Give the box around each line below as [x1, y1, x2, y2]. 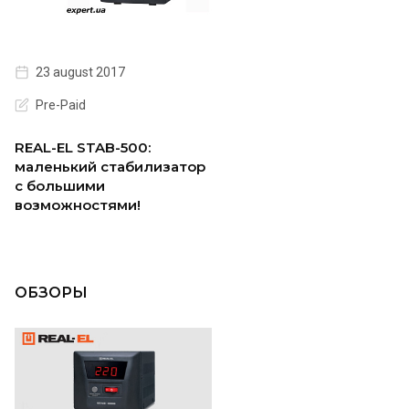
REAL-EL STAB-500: [15, 138, 151, 156]
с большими [15, 176, 105, 194]
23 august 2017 [36, 64, 125, 79]
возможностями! [15, 195, 141, 214]
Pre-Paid [36, 97, 86, 112]
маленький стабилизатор [15, 157, 205, 175]
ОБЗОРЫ [15, 283, 88, 301]
